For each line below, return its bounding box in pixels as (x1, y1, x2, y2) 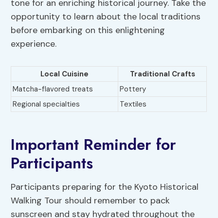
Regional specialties (13, 99, 80, 109)
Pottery (120, 84, 146, 94)
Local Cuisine (40, 69, 89, 79)
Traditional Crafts (129, 69, 195, 79)
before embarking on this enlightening (11, 24, 165, 36)
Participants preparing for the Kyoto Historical (11, 181, 199, 193)
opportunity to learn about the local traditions (11, 11, 201, 23)
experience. (11, 38, 57, 50)
